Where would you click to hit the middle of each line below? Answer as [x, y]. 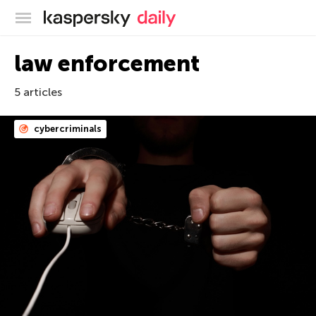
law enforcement [107, 63]
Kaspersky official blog [187, 16]
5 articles [38, 92]
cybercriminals [67, 129]
